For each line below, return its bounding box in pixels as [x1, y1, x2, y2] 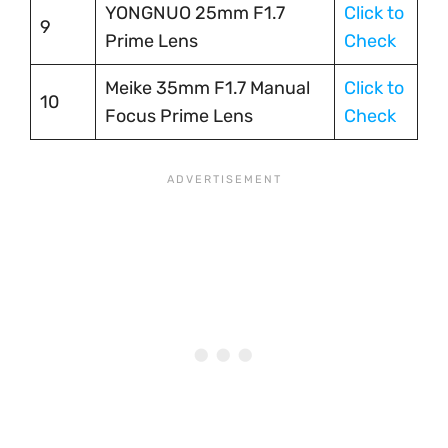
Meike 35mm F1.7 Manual [105, 77, 310, 99]
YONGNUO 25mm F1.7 [105, 2, 285, 24]
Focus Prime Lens [105, 105, 253, 127]
